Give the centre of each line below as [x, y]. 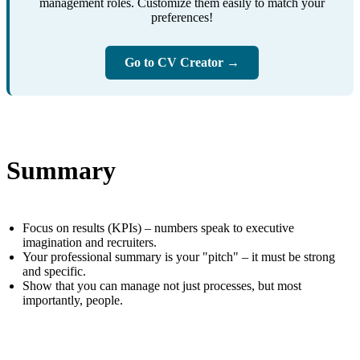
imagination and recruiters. [90, 243]
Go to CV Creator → [182, 63]
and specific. [54, 272]
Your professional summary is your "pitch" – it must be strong [179, 257]
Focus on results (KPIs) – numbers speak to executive [158, 228]
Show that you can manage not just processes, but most [162, 286]
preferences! [182, 18]
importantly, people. [73, 301]
